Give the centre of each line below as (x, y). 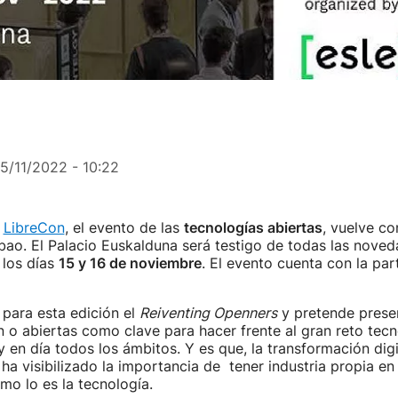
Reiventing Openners (208, 313)
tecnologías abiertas (253, 227)
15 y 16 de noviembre (130, 263)
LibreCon (34, 227)
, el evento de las (124, 227)
